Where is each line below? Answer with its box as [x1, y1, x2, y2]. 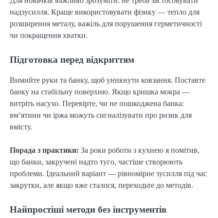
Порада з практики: [10, 146, 79, 155]
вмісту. [10, 123, 32, 131]
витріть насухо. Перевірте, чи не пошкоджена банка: [10, 99, 184, 108]
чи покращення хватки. [10, 31, 88, 39]
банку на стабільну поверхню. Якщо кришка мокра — [10, 88, 190, 96]
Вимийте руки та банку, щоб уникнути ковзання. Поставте [10, 76, 205, 85]
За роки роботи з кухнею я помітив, [79, 146, 200, 155]
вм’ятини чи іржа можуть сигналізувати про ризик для [10, 111, 192, 120]
